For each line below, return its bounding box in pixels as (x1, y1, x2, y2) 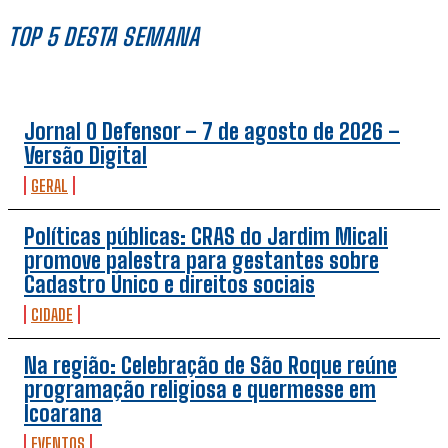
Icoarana (24, 399, 102, 427)
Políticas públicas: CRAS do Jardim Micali (24, 222, 388, 250)
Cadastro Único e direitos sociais (24, 270, 315, 298)
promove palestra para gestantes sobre (24, 246, 379, 274)
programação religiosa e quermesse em (24, 375, 376, 403)
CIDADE (31, 304, 73, 324)
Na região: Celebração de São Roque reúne (24, 351, 397, 379)
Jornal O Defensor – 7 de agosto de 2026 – (24, 117, 400, 145)
